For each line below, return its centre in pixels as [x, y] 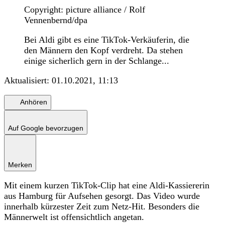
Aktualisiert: [28, 80]
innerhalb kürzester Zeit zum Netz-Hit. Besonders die [102, 206]
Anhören [34, 102]
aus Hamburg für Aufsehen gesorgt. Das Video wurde [102, 196]
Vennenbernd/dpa [56, 20]
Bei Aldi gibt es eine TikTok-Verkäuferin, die [107, 39]
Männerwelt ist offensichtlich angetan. [74, 217]
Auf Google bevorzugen [46, 128]
